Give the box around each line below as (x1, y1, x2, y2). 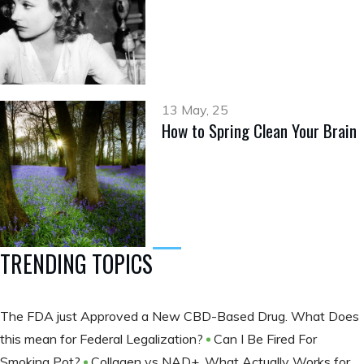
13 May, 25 (162, 102, 229, 119)
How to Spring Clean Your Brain (162, 118, 357, 144)
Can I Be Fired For (214, 330, 317, 347)
